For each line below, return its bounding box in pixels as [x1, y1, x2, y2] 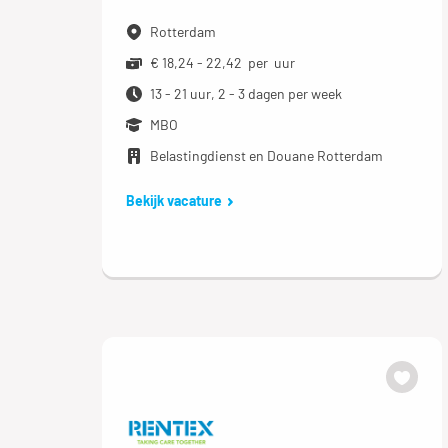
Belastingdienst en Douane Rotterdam [150, 147, 383, 165]
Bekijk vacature [126, 192, 222, 210]
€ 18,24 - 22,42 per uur [150, 54, 295, 72]
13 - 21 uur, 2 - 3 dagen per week [150, 85, 342, 103]
